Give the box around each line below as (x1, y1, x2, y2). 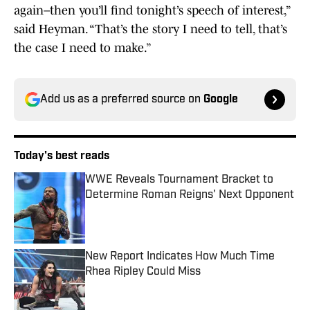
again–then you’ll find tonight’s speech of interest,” (14, 3, 290, 18)
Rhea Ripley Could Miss (85, 266, 201, 278)
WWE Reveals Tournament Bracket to (85, 174, 273, 186)
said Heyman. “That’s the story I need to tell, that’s (14, 22, 287, 37)
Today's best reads (14, 151, 109, 163)
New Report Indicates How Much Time (85, 251, 275, 263)
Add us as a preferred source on (40, 94, 203, 106)
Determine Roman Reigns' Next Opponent (85, 190, 294, 201)
